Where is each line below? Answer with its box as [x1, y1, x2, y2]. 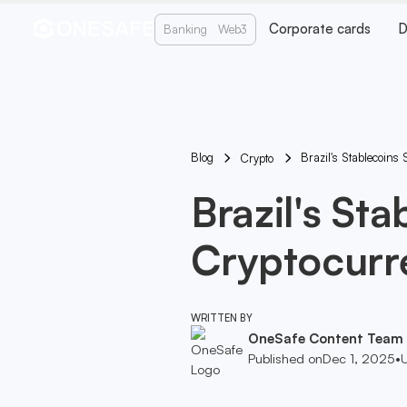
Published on [247, 350, 323, 368]
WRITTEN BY [190, 312, 253, 325]
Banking [163, 21, 207, 36]
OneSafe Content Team [247, 330, 403, 348]
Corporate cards [269, 20, 372, 38]
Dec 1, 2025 [322, 350, 395, 368]
